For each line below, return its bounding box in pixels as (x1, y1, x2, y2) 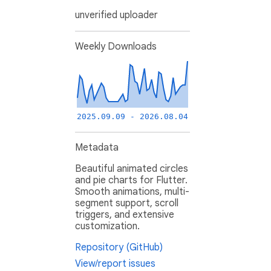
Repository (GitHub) (75, 241, 163, 254)
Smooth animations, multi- (75, 186, 189, 198)
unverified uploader (75, 9, 158, 22)
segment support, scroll (75, 197, 178, 210)
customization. (75, 220, 140, 233)
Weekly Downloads (75, 41, 157, 53)
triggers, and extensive (75, 209, 174, 221)
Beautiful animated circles (75, 163, 188, 175)
